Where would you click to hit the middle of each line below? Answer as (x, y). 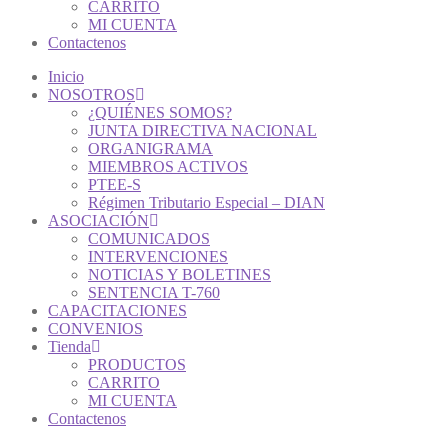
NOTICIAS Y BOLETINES (179, 274)
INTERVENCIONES (158, 256)
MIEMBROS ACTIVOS (168, 166)
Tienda (69, 346)
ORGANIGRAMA (150, 148)
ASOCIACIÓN (98, 220)
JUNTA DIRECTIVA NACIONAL (202, 130)
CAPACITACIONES (117, 310)
